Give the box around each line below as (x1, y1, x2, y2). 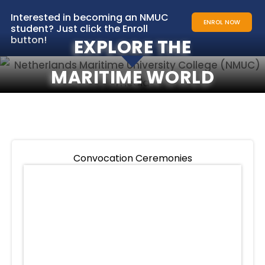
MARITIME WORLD (51, 65, 214, 90)
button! (11, 33, 47, 47)
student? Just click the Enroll (11, 22, 148, 35)
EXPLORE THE (73, 35, 192, 60)
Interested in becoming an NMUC (11, 11, 169, 24)
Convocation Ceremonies (73, 151, 192, 165)
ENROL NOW (203, 18, 241, 27)
